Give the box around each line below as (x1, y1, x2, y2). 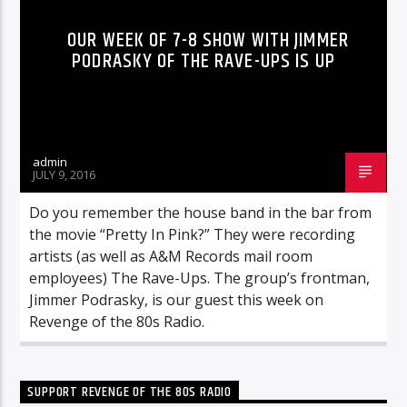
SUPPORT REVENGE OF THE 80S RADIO (27, 380, 233, 403)
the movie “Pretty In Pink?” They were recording (29, 223, 356, 244)
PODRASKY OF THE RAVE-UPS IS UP (72, 45, 335, 77)
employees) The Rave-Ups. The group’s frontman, (29, 267, 371, 288)
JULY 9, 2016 (33, 165, 96, 183)
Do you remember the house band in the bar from (29, 202, 372, 223)
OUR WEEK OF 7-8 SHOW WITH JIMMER (67, 24, 349, 56)
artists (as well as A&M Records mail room (29, 245, 313, 266)
